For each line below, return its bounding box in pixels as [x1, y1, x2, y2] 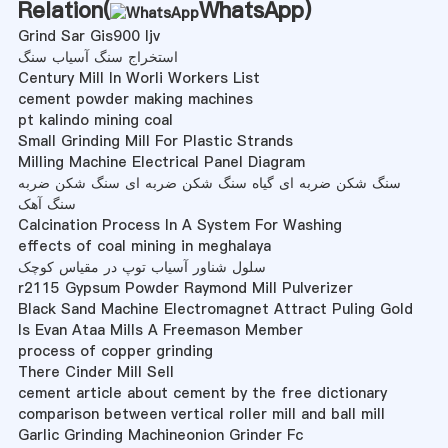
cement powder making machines [17, 88, 253, 109]
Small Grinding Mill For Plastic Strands [17, 130, 293, 151]
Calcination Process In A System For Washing [17, 214, 342, 235]
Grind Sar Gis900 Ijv [17, 25, 160, 46]
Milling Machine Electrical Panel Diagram [17, 151, 305, 172]
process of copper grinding [17, 340, 213, 361]
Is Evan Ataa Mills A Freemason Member [17, 319, 303, 340]
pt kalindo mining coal [17, 109, 173, 130]
